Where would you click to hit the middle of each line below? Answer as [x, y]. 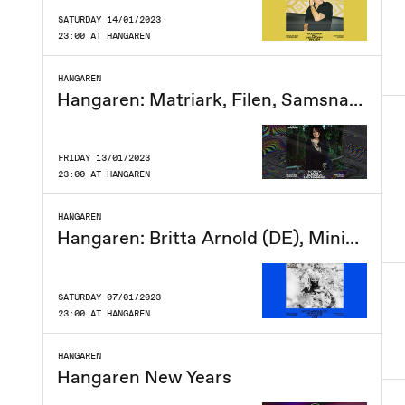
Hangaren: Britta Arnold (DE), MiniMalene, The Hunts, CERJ [352, 238]
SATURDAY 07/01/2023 [109, 296]
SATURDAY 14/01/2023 [109, 19]
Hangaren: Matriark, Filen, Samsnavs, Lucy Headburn [356, 99]
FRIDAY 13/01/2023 [104, 158]
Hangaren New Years [144, 377]
